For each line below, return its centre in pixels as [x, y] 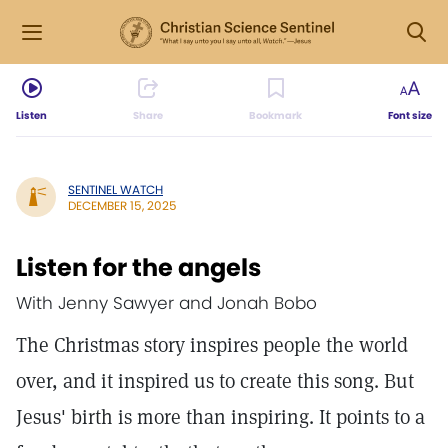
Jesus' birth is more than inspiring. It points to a [220, 417]
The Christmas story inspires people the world [212, 345]
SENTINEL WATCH [115, 189]
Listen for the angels [138, 267]
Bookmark [275, 115]
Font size [410, 115]
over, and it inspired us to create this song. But [215, 381]
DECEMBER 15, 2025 [122, 205]
